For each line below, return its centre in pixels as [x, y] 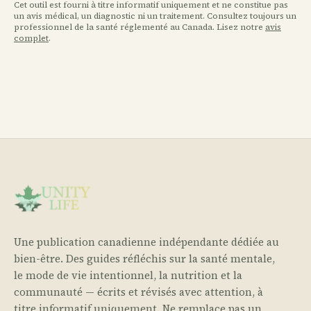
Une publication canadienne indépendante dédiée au [146, 242]
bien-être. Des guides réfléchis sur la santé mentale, [144, 259]
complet [31, 38]
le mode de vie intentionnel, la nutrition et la [128, 275]
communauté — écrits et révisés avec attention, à [138, 292]
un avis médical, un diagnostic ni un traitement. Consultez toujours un [155, 16]
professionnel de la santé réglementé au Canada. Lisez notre [140, 27]
